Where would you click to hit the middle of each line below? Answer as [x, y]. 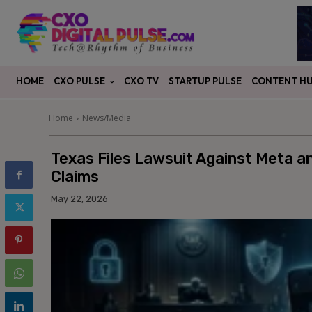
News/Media [107, 118]
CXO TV [141, 81]
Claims [75, 177]
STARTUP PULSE [205, 81]
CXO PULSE [79, 81]
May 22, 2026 [79, 198]
